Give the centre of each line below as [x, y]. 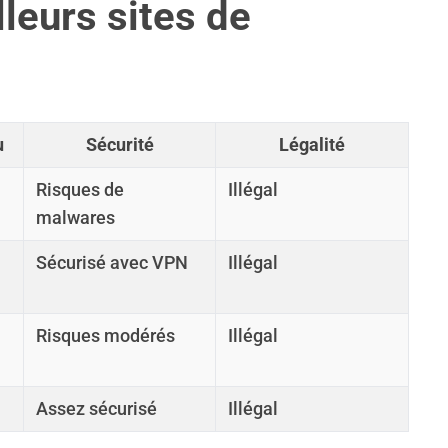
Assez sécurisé [96, 408]
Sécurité [119, 144]
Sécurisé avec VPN [112, 262]
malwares [75, 217]
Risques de [80, 189]
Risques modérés [105, 335]
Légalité [312, 144]
